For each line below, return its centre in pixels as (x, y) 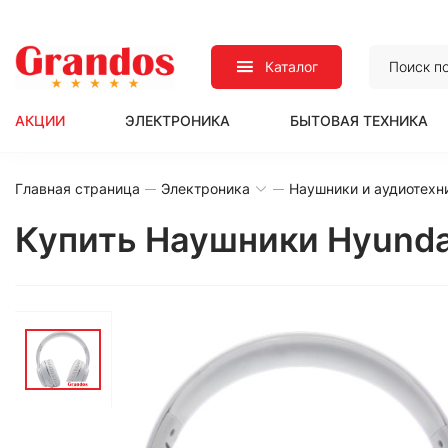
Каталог (292, 66)
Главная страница (77, 188)
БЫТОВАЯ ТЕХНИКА (359, 120)
